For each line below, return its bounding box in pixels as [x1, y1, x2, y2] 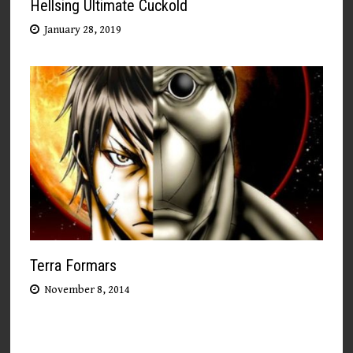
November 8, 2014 [44, 283, 131, 296]
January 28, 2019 [44, 23, 122, 36]
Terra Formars [30, 255, 117, 275]
